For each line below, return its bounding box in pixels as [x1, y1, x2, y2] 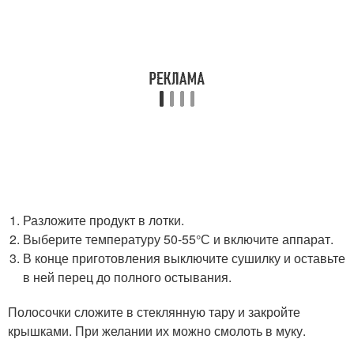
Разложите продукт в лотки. [23, 211, 185, 229]
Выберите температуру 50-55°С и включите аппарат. [23, 230, 334, 248]
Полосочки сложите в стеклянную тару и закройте [8, 303, 300, 321]
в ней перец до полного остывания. [23, 268, 232, 286]
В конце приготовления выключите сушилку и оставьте [23, 249, 346, 267]
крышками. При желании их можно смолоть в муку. [8, 322, 306, 340]
